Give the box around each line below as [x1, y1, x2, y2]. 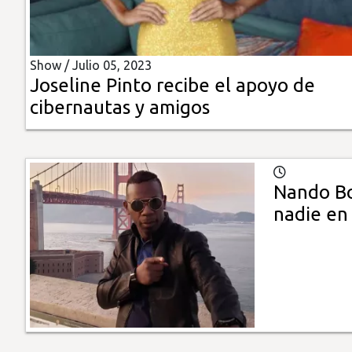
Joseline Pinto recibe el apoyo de [30, 75, 315, 97]
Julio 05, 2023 [72, 58, 152, 73]
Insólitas [12, 21, 64, 36]
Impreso [12, 111, 63, 126]
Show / [30, 58, 72, 73]
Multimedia [12, 66, 81, 81]
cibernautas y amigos [30, 97, 210, 119]
